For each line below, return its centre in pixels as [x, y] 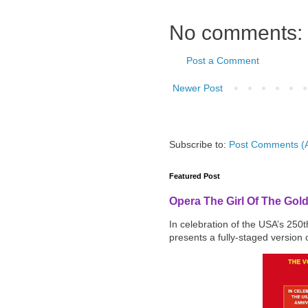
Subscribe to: [199, 144]
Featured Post [195, 176]
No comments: [236, 32]
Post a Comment [223, 60]
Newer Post [198, 88]
